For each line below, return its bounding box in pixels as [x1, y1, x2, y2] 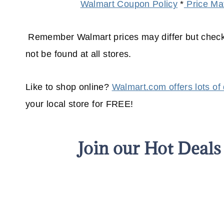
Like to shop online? [25, 82, 112, 92]
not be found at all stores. [25, 49, 131, 59]
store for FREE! [65, 99, 133, 109]
